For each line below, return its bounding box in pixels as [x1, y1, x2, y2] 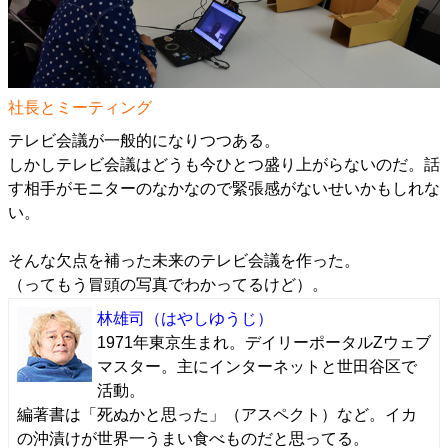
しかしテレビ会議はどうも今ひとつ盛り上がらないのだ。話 [8, 156, 440, 173]
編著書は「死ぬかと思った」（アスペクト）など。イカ [17, 406, 417, 423]
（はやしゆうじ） [145, 310, 273, 327]
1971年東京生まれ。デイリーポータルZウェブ [97, 334, 431, 351]
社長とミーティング [8, 99, 152, 116]
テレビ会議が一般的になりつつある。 [8, 132, 280, 149]
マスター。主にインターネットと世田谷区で [97, 358, 417, 375]
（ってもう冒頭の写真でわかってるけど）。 [8, 276, 328, 293]
